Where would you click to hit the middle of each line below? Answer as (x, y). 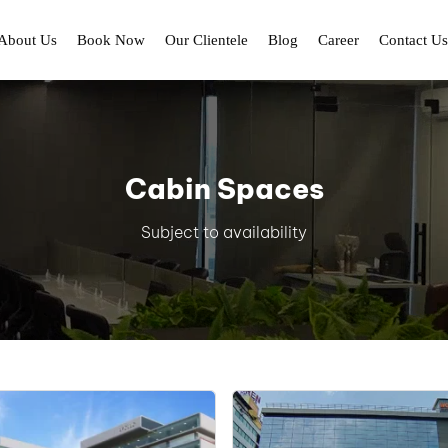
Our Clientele (206, 40)
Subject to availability (224, 232)
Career (338, 40)
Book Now (110, 40)
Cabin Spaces (224, 188)
